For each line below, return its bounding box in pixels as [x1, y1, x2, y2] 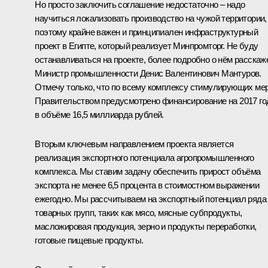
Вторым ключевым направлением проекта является [35, 138, 234, 149]
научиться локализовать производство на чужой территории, [35, 13, 267, 23]
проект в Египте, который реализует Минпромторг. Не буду [35, 40, 258, 51]
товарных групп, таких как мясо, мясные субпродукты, [35, 207, 242, 218]
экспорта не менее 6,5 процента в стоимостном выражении [35, 179, 259, 190]
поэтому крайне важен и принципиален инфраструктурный [35, 26, 258, 37]
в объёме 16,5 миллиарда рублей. [35, 109, 164, 120]
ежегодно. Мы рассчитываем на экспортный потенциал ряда [35, 193, 266, 204]
